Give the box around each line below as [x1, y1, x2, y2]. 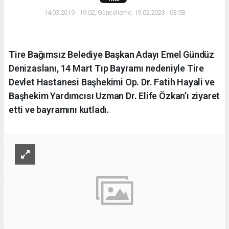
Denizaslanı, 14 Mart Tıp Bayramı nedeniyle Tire [9, 63, 204, 74]
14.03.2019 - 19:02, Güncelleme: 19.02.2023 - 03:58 [43, 9, 186, 17]
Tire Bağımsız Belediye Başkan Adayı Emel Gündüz [9, 49, 214, 60]
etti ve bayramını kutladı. [9, 104, 110, 116]
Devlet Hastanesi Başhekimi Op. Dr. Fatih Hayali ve [9, 77, 215, 88]
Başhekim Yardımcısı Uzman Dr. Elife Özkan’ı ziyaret [9, 90, 220, 102]
